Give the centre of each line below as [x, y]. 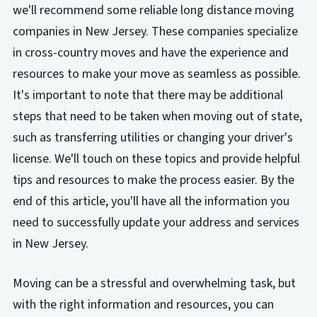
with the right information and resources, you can [143, 304]
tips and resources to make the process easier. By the [153, 180]
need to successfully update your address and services [156, 222]
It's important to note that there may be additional [148, 95]
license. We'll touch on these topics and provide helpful [156, 158]
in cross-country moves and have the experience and [150, 52]
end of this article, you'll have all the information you [151, 201]
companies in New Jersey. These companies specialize [155, 31]
